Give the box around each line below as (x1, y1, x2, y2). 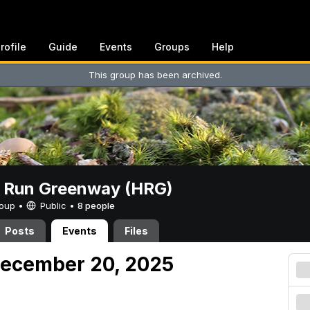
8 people (77, 200, 115, 211)
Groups (154, 41, 190, 53)
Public (37, 200, 69, 211)
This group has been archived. (88, 69, 222, 80)
